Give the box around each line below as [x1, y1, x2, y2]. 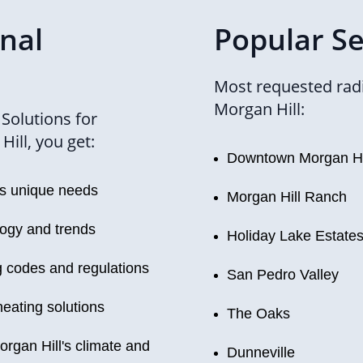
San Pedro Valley [227, 267, 339, 283]
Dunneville [227, 344, 295, 361]
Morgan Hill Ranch [227, 189, 347, 205]
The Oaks [227, 305, 290, 322]
